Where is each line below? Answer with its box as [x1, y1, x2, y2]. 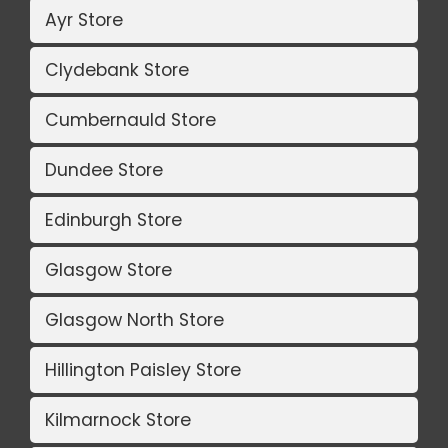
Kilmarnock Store [45, 407, 191, 432]
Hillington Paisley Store [45, 357, 241, 382]
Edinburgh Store [45, 207, 182, 232]
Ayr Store [45, 7, 123, 32]
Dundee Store [45, 157, 163, 182]
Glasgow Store [45, 257, 172, 282]
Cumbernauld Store [45, 107, 216, 132]
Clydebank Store [45, 57, 189, 82]
